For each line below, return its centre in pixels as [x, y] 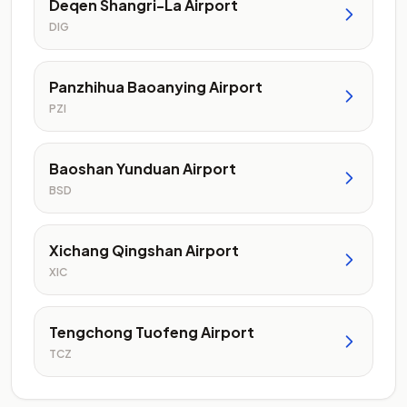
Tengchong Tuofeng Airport [152, 332]
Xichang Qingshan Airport [144, 250]
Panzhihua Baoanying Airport [156, 87]
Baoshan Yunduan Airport [143, 169]
